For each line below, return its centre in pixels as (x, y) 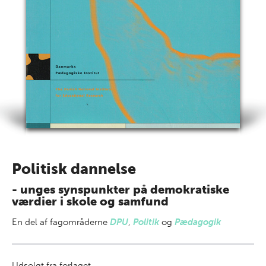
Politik (146, 222)
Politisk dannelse (74, 169)
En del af (31, 222)
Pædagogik (198, 222)
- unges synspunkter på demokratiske (121, 189)
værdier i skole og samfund (90, 201)
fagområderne (80, 222)
